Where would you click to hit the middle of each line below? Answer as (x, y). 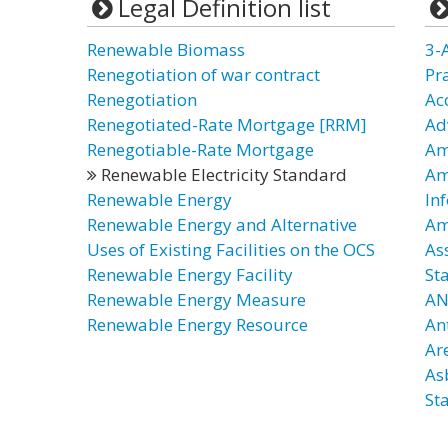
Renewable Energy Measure (196, 299)
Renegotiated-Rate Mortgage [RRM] (227, 124)
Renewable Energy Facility (190, 274)
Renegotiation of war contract (203, 74)
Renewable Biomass (166, 49)
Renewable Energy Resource (197, 324)
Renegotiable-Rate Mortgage (200, 149)
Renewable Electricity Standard (222, 174)
